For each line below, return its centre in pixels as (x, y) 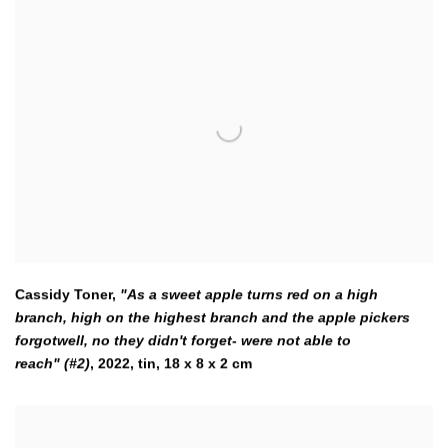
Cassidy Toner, (67, 294)
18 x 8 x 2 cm (208, 363)
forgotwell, (53, 340)
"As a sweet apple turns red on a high (249, 294)
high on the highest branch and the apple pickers (240, 317)
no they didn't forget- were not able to (221, 340)
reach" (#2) (52, 363)
